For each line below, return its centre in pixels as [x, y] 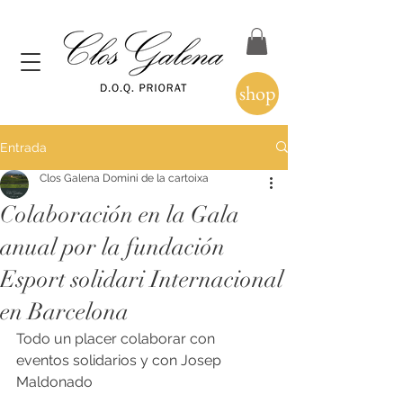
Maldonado [54, 381]
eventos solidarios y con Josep [121, 360]
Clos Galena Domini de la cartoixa [124, 178]
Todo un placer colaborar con [117, 338]
